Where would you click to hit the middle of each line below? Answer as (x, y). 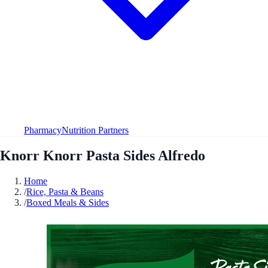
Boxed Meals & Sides (68, 202)
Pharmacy (43, 130)
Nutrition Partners (95, 130)
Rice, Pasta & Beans (65, 191)
